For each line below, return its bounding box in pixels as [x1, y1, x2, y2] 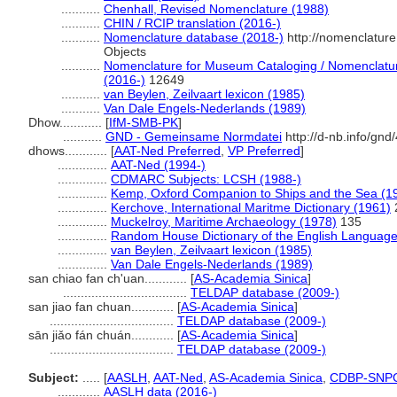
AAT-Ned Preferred [114, 144, 221, 158]
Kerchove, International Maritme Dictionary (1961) [111, 200, 391, 214]
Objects [104, 44, 146, 58]
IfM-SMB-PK [109, 115, 178, 129]
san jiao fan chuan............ [28, 300, 177, 314]
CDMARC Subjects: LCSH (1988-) [111, 172, 301, 186]
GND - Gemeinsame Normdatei [105, 129, 282, 144]
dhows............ [28, 144, 111, 158]
